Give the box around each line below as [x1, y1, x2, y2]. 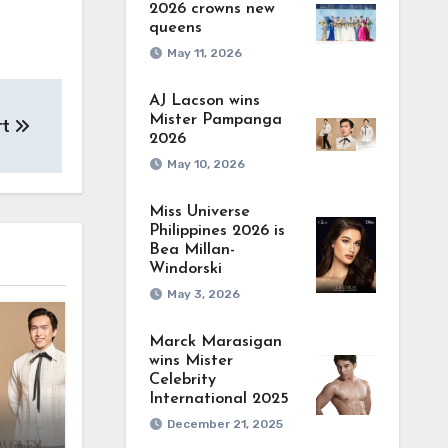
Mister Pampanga [148, 112, 282, 128]
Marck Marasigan [148, 334, 282, 350]
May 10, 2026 [166, 157, 245, 171]
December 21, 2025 [166, 417, 283, 431]
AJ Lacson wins [148, 93, 260, 109]
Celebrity [148, 372, 216, 388]
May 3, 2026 [166, 287, 240, 301]
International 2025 [148, 391, 289, 407]
